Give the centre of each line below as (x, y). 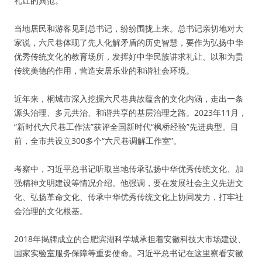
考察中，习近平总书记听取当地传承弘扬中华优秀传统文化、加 (129, 169)
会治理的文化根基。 (51, 211)
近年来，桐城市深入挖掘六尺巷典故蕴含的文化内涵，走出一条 (129, 99)
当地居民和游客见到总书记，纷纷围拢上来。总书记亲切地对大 (129, 28)
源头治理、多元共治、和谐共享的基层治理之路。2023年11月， (130, 113)
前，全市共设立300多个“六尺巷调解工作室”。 (98, 141)
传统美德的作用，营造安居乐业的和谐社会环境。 (104, 70)
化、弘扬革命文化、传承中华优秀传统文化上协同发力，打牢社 (129, 197)
